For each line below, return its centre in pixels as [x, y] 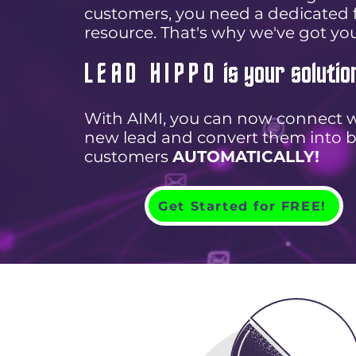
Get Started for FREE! [242, 206]
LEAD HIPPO [151, 75]
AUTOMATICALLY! [246, 157]
